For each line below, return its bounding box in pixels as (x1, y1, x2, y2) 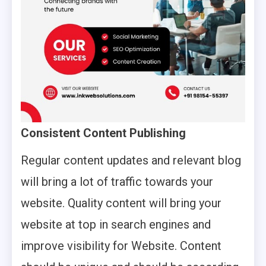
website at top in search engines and (21, 217, 211, 232)
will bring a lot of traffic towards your (21, 175, 213, 189)
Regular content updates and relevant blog (21, 153, 241, 167)
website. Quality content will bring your (21, 196, 221, 210)
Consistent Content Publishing (21, 126, 186, 140)
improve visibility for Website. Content (21, 239, 221, 253)
